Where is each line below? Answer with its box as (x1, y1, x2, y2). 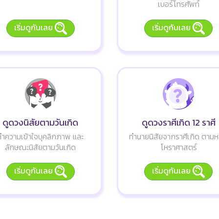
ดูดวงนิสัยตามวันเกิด (2, 115, 79, 129)
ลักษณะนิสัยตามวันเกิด (5, 141, 76, 153)
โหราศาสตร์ (160, 141, 197, 153)
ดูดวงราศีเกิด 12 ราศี (141, 115, 216, 129)
